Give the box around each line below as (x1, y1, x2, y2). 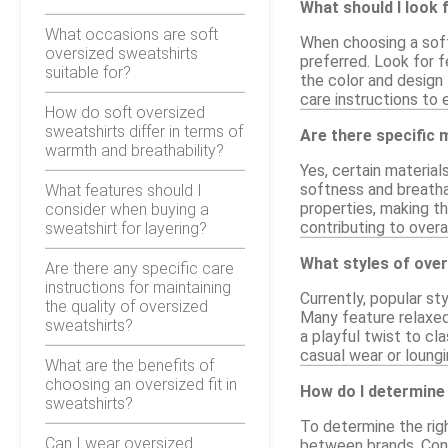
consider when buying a (45, 199, 209, 219)
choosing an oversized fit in (45, 374, 237, 394)
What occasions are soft (45, 24, 218, 44)
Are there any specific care (45, 258, 234, 278)
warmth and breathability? (45, 140, 224, 160)
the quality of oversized (45, 296, 208, 316)
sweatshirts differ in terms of (45, 121, 243, 141)
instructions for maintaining (45, 277, 231, 297)
